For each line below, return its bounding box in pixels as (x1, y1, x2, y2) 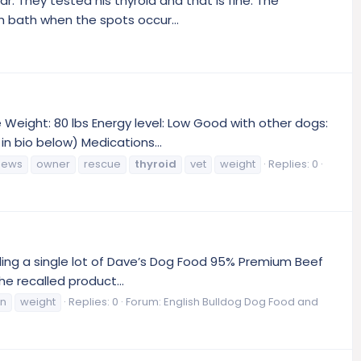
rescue (84, 156, 121, 172)
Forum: (126, 294, 164, 310)
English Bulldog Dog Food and (164, 294, 318, 310)
